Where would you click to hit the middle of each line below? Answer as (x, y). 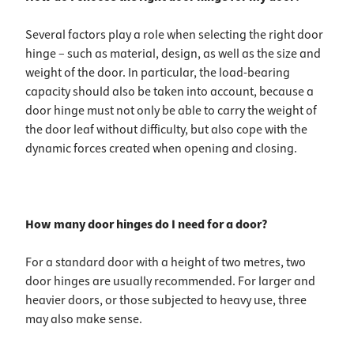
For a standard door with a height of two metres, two (166, 262)
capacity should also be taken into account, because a (169, 92)
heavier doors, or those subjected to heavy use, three (166, 300)
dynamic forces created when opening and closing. (161, 149)
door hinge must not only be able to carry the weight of (171, 111)
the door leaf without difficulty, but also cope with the (166, 130)
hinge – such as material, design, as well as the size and (173, 54)
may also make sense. (84, 319)
